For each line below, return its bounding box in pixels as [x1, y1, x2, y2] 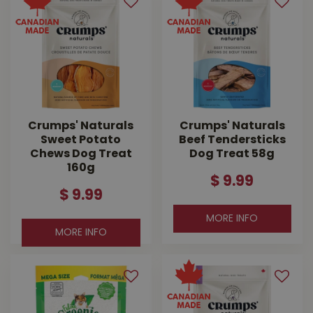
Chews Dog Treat [29, 149, 132, 161]
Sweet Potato [41, 135, 122, 147]
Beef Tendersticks [178, 135, 286, 147]
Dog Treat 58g [189, 149, 275, 161]
